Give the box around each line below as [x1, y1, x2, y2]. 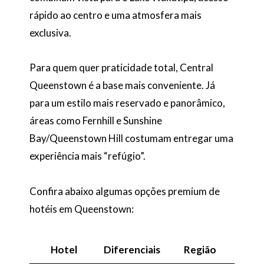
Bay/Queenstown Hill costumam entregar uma [29, 132, 233, 145]
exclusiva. [29, 26, 71, 39]
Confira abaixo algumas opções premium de [29, 185, 220, 198]
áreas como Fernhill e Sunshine [29, 114, 162, 127]
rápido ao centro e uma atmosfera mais [29, 8, 202, 21]
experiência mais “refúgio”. [29, 150, 146, 163]
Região [184, 243, 216, 256]
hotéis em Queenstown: [29, 203, 134, 216]
